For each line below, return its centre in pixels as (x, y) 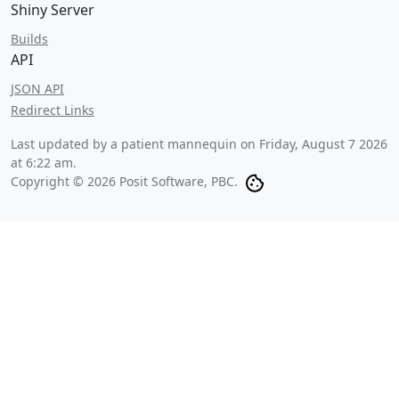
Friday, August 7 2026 (323, 144)
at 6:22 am (42, 163)
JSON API (37, 89)
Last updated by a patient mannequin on (135, 144)
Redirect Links (53, 110)
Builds (29, 39)
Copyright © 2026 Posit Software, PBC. (124, 181)
